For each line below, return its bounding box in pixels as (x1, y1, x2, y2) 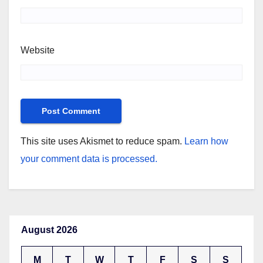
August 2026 (21, 225, 77, 235)
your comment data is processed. (21, 154, 157, 164)
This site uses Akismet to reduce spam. (21, 136, 184, 147)
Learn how (184, 136, 228, 147)
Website (21, 45, 55, 56)
